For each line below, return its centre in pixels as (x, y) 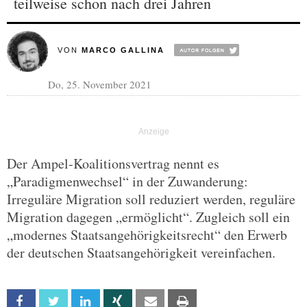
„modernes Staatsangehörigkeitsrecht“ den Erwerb (147, 235)
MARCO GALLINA (123, 50)
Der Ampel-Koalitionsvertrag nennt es (113, 163)
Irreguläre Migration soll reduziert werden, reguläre (151, 199)
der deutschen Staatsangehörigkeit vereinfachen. (141, 253)
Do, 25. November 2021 (100, 84)
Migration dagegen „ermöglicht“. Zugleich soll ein (148, 217)
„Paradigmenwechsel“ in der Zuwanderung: (127, 181)
